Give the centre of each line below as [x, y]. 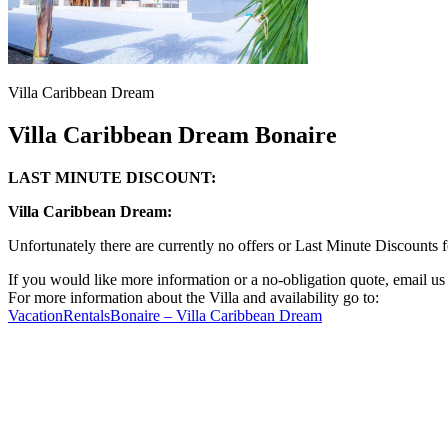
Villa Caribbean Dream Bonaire [172, 134]
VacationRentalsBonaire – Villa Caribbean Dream [165, 315]
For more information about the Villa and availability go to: [193, 297]
